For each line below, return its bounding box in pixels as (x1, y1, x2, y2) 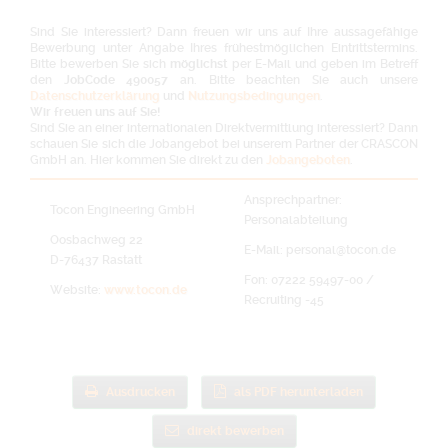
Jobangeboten (266, 153, 350, 167)
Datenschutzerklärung (30, 89, 160, 103)
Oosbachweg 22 (50, 233, 143, 247)
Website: (50, 283, 104, 297)
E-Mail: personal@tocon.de (244, 243, 396, 257)
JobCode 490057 (63, 73, 169, 87)
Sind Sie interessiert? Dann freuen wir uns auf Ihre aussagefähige (30, 25, 418, 39)
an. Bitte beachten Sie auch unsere (168, 73, 418, 87)
